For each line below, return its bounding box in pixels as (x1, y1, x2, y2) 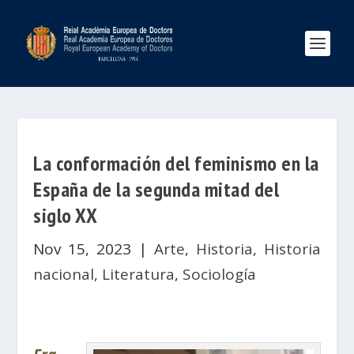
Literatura (102, 264, 175, 284)
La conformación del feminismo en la (33, 150, 319, 176)
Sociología (183, 264, 257, 284)
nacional (33, 264, 95, 284)
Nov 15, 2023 (33, 239, 132, 259)
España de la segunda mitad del (33, 176, 280, 202)
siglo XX (33, 202, 98, 228)
